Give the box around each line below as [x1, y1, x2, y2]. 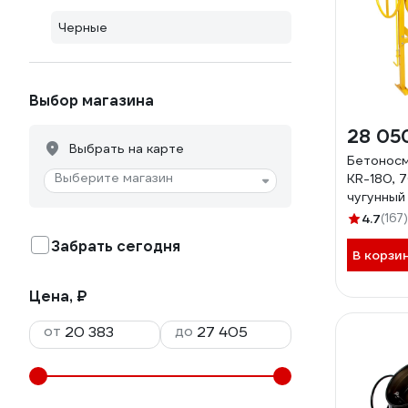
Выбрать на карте [69, 140, 184, 157]
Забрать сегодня [51, 237, 180, 256]
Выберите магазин [55, 169, 173, 186]
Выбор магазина [29, 91, 154, 110]
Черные [58, 19, 107, 36]
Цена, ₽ [29, 287, 87, 306]
